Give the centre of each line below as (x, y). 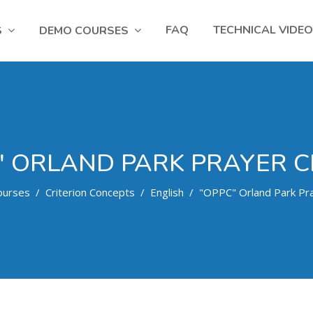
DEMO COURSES (83, 31)
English (167, 192)
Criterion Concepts (90, 192)
